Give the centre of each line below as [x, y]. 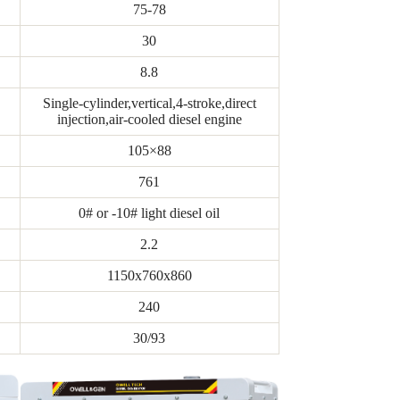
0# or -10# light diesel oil [150, 213]
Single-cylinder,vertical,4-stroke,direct [149, 104]
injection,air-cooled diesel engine [149, 120]
